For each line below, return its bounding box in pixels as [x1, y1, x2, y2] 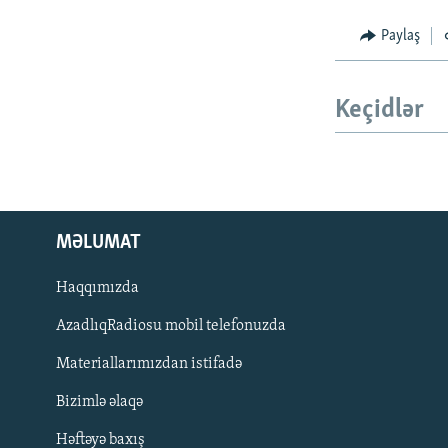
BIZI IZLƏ [18, 368, 69, 384]
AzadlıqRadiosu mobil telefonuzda [56, 317, 286, 334]
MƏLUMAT [56, 232, 141, 253]
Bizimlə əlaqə [56, 393, 143, 410]
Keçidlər [335, 97, 425, 125]
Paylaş [380, 27, 420, 44]
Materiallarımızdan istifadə [56, 355, 242, 372]
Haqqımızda [56, 279, 139, 296]
